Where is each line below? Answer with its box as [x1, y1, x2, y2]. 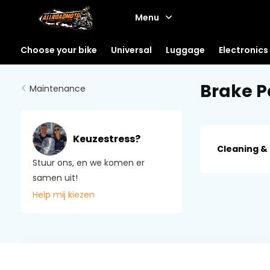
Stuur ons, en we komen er [32, 157, 145, 169]
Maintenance [29, 83, 86, 95]
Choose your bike [20, 43, 97, 56]
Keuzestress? [72, 132, 140, 146]
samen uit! [32, 172, 78, 184]
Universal [110, 43, 152, 56]
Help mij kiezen [32, 189, 95, 201]
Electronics [218, 43, 268, 56]
